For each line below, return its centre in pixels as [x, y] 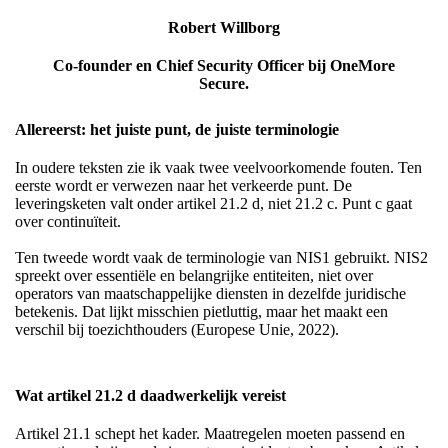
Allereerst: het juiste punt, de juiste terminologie [177, 130]
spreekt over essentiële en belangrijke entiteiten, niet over [194, 276]
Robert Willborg [223, 28]
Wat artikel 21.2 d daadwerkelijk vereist [150, 396]
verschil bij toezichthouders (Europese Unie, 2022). [177, 330]
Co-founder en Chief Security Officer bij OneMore [223, 66]
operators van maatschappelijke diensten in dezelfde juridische [210, 294]
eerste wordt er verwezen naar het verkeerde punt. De [183, 186]
